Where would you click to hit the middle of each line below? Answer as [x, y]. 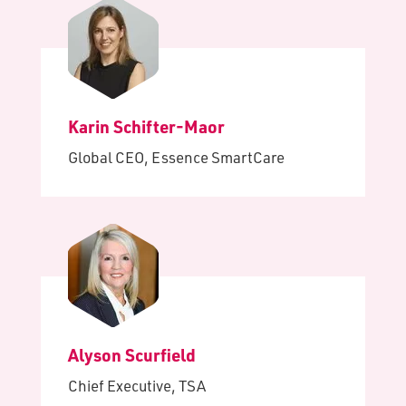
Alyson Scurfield [132, 355]
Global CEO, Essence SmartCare [176, 157]
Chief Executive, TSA [137, 386]
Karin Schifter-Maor [146, 126]
